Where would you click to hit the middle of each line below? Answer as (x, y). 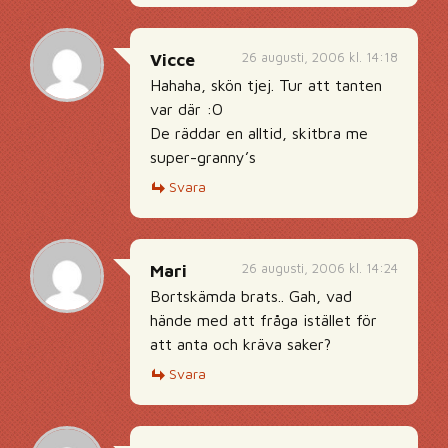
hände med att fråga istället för (263, 320)
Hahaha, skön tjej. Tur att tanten (266, 85)
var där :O (186, 109)
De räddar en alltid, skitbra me (259, 133)
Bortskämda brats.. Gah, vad (251, 296)
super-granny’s (203, 157)
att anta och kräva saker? (240, 344)
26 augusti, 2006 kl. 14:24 (320, 268)
